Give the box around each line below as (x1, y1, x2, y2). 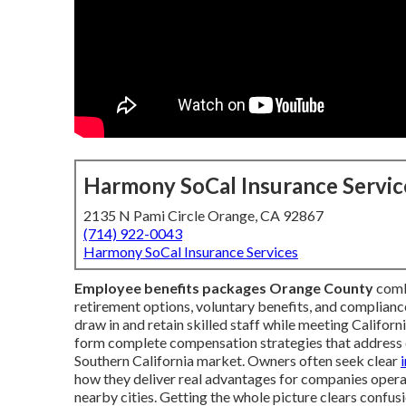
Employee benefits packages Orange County (74, 279, 373, 296)
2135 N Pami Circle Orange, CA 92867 (83, 207, 324, 224)
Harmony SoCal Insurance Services (83, 243, 298, 260)
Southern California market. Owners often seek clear (74, 352, 401, 369)
